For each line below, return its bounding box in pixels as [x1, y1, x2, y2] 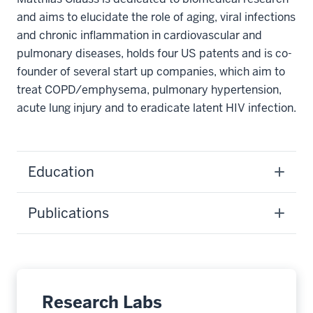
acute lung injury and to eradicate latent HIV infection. [17, 101, 296, 115]
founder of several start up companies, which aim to [17, 64, 285, 79]
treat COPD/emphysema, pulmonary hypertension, [17, 82, 282, 97]
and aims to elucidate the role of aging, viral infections [17, 10, 296, 24]
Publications [28, 204, 109, 222]
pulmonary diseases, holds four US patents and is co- [17, 46, 292, 61]
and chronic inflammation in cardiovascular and [17, 28, 262, 43]
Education [28, 163, 94, 181]
